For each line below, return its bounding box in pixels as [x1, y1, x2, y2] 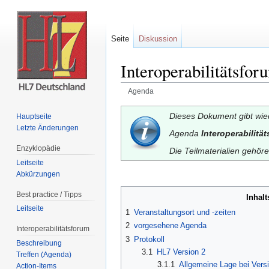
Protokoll [134, 234, 165, 244]
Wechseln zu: [121, 95, 174, 106]
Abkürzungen [16, 169, 61, 178]
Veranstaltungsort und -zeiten [134, 207, 235, 217]
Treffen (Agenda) [16, 250, 72, 259]
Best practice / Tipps [16, 190, 82, 199]
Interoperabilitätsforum [16, 225, 90, 234]
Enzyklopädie [16, 144, 61, 153]
